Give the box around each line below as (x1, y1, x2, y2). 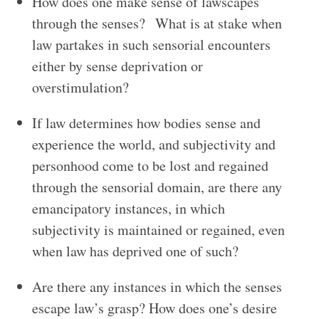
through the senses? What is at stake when (31, 14, 282, 33)
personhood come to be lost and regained (31, 156, 268, 176)
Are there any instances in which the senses (31, 277, 282, 297)
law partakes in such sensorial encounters (31, 35, 271, 55)
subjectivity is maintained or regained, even (31, 220, 285, 240)
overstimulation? (31, 78, 129, 98)
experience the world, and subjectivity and (31, 135, 276, 155)
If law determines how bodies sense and (31, 113, 261, 133)
